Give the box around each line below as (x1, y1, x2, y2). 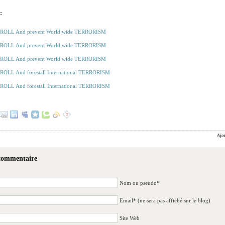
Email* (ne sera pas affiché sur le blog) (120, 197, 210, 204)
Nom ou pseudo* (120, 180, 160, 186)
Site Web (120, 215, 140, 221)
